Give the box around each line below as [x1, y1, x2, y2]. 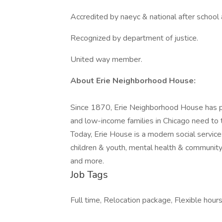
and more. [70, 156, 104, 166]
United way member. [70, 54, 142, 65]
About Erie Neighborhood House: [70, 75, 196, 86]
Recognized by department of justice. [70, 33, 198, 44]
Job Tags [70, 168, 108, 181]
